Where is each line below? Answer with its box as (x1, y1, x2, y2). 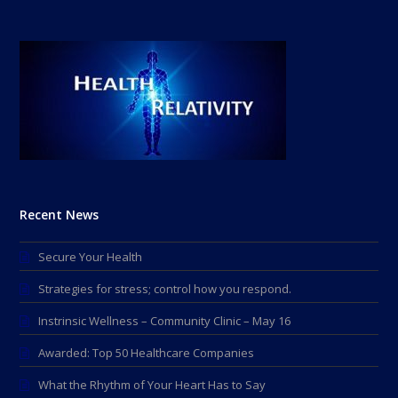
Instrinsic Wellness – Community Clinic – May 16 (38, 313, 291, 329)
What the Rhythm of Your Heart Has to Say (38, 377, 267, 393)
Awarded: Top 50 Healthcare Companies (38, 345, 255, 361)
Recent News (20, 206, 99, 223)
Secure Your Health (38, 249, 143, 265)
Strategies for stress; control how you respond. (38, 281, 292, 297)
